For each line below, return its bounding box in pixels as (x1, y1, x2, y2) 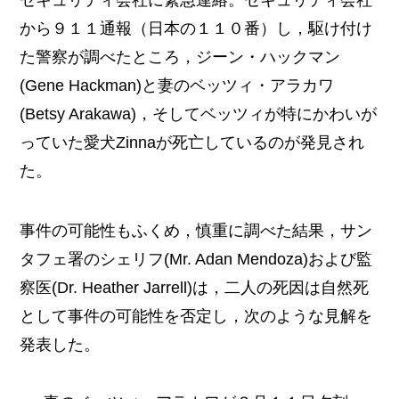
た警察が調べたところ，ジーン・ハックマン (20, 47, 341, 66)
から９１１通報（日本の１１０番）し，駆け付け (20, 19, 373, 37)
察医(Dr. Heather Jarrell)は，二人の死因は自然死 (20, 279, 370, 297)
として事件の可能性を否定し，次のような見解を (20, 307, 373, 326)
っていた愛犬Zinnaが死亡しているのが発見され (20, 133, 365, 151)
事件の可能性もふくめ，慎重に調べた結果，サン (20, 222, 373, 240)
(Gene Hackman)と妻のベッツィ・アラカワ (20, 76, 335, 94)
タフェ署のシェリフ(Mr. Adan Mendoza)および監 (20, 250, 373, 269)
